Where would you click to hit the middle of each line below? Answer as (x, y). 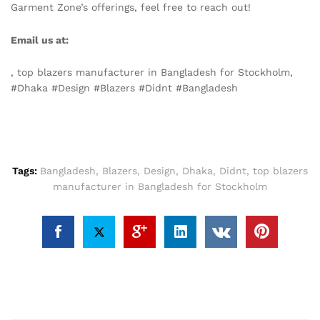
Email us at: (40, 40)
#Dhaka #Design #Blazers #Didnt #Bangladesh (124, 88)
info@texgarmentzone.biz (134, 40)
